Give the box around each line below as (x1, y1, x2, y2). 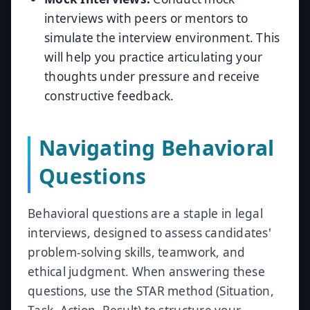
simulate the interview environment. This (44, 30, 280, 46)
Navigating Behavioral (39, 134, 275, 162)
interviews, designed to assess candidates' (28, 225, 271, 241)
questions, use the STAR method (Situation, (28, 283, 274, 299)
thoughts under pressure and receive (44, 69, 260, 84)
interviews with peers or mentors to (44, 10, 248, 26)
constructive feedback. (44, 88, 174, 104)
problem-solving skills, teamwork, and (28, 244, 246, 260)
